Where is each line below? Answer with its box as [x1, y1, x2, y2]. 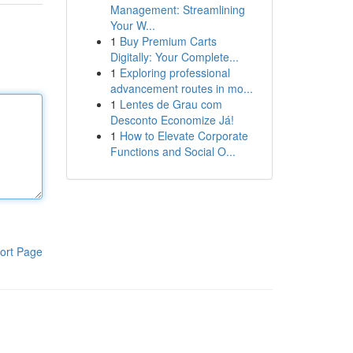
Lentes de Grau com [119, 96, 222, 112]
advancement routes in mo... [110, 80, 253, 96]
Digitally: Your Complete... [110, 49, 239, 65]
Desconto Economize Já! [110, 112, 234, 128]
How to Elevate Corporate [119, 128, 248, 143]
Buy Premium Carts [119, 33, 217, 49]
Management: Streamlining [110, 2, 245, 17]
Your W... [110, 17, 155, 33]
